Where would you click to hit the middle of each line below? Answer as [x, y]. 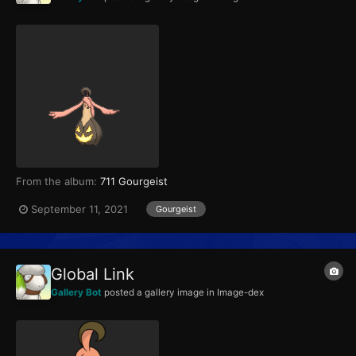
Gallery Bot [76, 293]
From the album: [58, 182]
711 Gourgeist [134, 182]
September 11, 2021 [79, 209]
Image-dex [240, 293]
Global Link [93, 275]
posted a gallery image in [159, 293]
